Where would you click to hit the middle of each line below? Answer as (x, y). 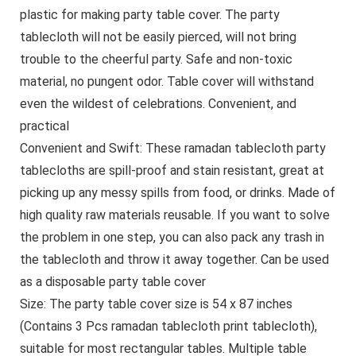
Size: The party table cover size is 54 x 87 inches (156, 304)
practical (44, 126)
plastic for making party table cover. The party (149, 14)
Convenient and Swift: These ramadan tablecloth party (172, 148)
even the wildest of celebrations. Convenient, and (158, 103)
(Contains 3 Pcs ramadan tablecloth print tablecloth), (168, 326)
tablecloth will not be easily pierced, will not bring (158, 37)
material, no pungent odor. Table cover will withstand (166, 81)
